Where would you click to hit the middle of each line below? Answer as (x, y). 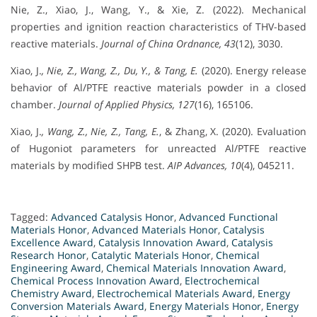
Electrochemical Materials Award (175, 294)
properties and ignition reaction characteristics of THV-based (158, 27)
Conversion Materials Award (77, 306)
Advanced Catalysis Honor (113, 217)
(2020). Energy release (253, 71)
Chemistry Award (51, 294)
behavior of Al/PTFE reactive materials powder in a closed (158, 88)
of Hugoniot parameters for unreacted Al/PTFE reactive (158, 149)
